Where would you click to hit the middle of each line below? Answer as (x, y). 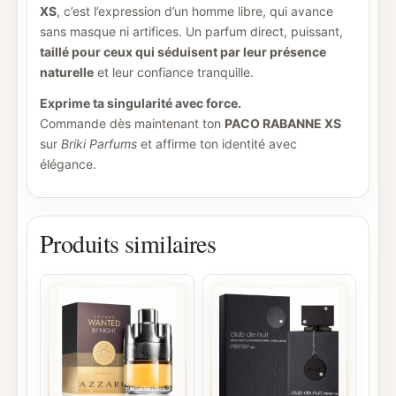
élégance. (68, 164)
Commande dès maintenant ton (132, 123)
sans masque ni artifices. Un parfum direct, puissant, (191, 31)
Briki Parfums (99, 144)
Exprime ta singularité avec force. (141, 103)
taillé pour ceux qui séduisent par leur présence (183, 52)
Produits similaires (128, 243)
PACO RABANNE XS (283, 123)
